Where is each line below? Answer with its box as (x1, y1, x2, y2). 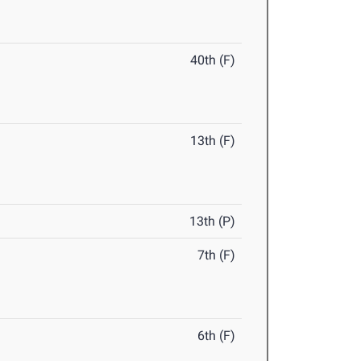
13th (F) (190, 133, 236, 149)
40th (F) (190, 52, 236, 68)
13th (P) (189, 214, 236, 230)
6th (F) (197, 328, 236, 344)
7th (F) (197, 247, 236, 263)
